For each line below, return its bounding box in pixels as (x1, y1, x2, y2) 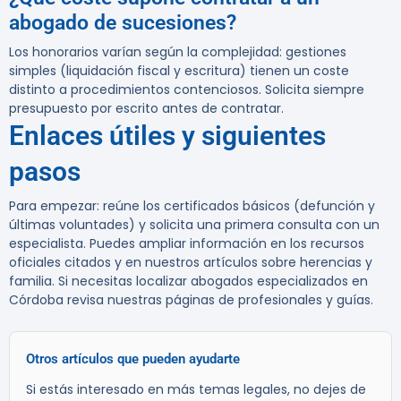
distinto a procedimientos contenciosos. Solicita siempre (9, 81, 364, 99)
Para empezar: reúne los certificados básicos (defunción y (9, 197, 375, 216)
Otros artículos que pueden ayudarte (26, 351, 240, 368)
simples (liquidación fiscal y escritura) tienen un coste (9, 62, 349, 81)
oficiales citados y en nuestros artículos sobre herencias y (9, 253, 372, 272)
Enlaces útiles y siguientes (9, 120, 326, 152)
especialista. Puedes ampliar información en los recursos (9, 235, 364, 253)
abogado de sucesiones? (9, 11, 236, 36)
